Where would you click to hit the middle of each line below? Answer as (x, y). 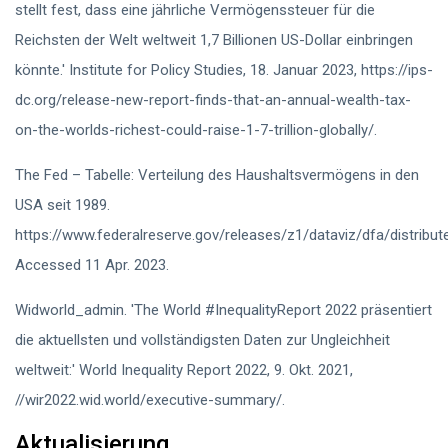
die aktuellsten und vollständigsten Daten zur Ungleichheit (202, 340)
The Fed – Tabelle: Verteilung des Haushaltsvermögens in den (217, 175)
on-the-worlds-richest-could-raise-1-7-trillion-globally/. (196, 130)
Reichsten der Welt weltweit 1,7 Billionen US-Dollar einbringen (214, 40)
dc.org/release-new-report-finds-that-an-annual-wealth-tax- (213, 100)
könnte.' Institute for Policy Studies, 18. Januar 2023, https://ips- (224, 70)
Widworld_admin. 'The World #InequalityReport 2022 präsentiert (223, 310)
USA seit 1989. (62, 205)
